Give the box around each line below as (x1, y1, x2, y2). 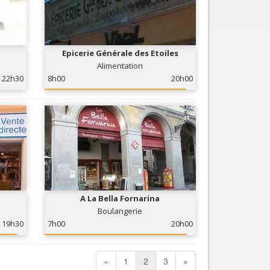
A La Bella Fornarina (80, 193, 160, 204)
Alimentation (97, 60, 143, 71)
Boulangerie (98, 206, 143, 216)
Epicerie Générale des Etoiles (61, 48, 178, 58)
